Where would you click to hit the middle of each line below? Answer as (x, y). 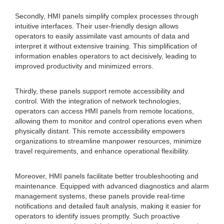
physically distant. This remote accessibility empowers (100, 131)
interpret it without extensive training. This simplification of (106, 46)
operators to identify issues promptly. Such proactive (97, 216)
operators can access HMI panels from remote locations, (104, 111)
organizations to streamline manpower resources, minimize (108, 141)
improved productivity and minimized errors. (84, 66)
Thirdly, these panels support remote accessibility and (100, 91)
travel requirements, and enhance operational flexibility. (102, 151)
